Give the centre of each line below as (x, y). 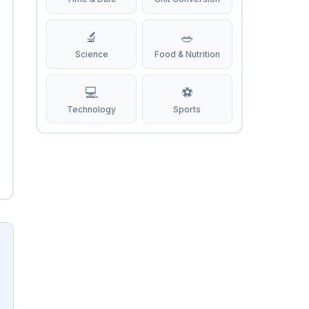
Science (91, 54)
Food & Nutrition (187, 54)
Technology (92, 109)
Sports (187, 109)
